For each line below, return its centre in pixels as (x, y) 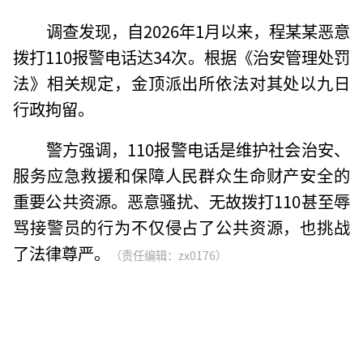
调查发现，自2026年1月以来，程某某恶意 (198, 30)
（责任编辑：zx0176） (169, 254)
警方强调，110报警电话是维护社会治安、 (198, 149)
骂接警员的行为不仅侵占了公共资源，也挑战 (181, 226)
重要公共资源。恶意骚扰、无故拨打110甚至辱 (181, 201)
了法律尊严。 (62, 252)
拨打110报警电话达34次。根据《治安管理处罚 (181, 56)
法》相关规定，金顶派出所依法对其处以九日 (181, 82)
